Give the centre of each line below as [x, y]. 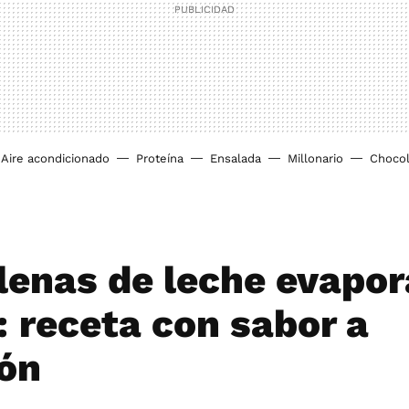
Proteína [160, 158]
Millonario [315, 158]
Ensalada [236, 158]
